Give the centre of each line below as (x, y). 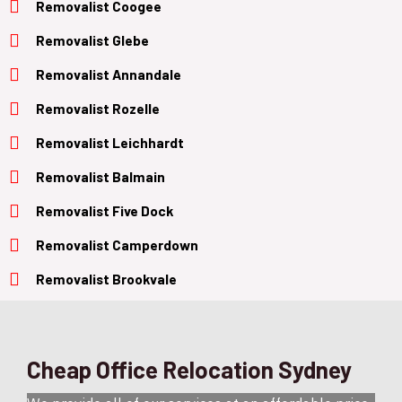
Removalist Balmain (100, 176)
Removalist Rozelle (98, 108)
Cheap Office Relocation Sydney (189, 369)
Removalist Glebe (92, 39)
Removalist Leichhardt (110, 142)
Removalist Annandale (109, 74)
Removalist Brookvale (106, 278)
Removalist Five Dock (105, 210)
